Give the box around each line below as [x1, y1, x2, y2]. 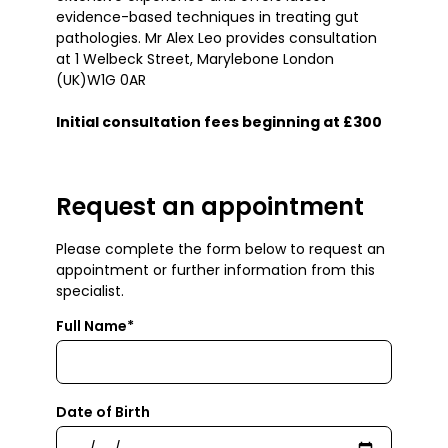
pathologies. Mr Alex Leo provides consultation [56, 27, 377, 48]
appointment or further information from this [56, 259, 375, 280]
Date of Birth [56, 401, 150, 422]
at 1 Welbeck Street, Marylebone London [56, 48, 334, 69]
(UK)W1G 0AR [56, 69, 146, 90]
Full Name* [56, 315, 134, 336]
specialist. [56, 280, 124, 301]
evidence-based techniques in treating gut [56, 6, 359, 27]
